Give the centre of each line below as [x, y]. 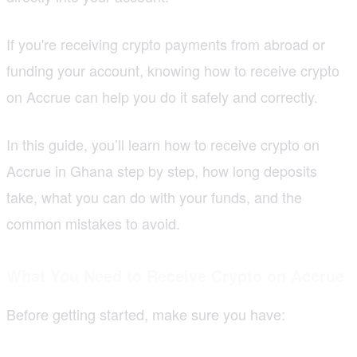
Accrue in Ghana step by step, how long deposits [162, 170]
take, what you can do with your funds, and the [154, 196]
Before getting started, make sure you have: [146, 314]
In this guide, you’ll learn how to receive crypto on [163, 144]
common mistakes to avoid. [93, 223]
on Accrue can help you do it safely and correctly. [162, 96]
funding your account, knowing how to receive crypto [173, 70]
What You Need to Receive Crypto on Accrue [175, 275]
